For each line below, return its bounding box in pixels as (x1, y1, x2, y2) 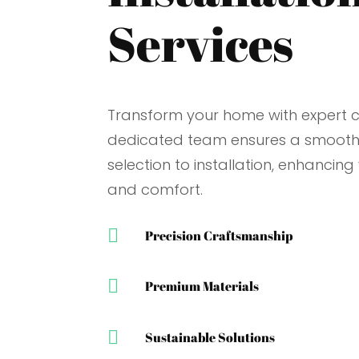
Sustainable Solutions (145, 328, 276, 346)
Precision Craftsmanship (145, 226, 293, 244)
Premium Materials (145, 277, 260, 296)
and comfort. (107, 179, 208, 200)
